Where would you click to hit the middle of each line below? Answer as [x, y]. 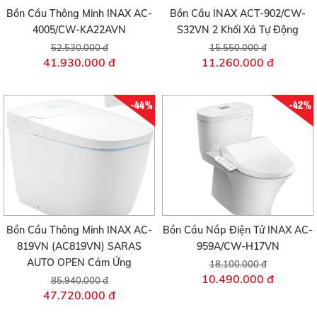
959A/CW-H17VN [238, 247]
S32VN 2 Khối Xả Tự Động [238, 29]
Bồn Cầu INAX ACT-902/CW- [238, 13]
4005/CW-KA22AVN [79, 29]
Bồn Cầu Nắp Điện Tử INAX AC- [238, 230]
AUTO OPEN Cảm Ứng [79, 263]
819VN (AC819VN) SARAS [79, 247]
